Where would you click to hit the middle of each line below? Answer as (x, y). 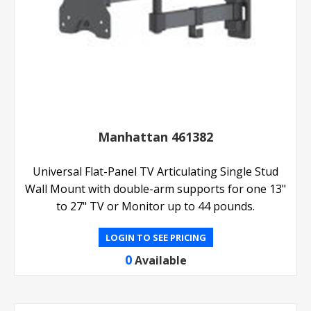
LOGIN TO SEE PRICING (155, 238)
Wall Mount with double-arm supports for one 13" (155, 189)
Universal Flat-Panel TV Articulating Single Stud (155, 172)
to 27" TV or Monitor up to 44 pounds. (155, 207)
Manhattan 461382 (155, 137)
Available (160, 261)
